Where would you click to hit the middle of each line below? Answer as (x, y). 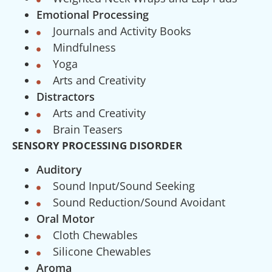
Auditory (59, 170)
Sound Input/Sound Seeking (124, 186)
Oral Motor (66, 219)
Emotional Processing (93, 14)
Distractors (66, 96)
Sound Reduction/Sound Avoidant (139, 202)
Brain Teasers (88, 129)
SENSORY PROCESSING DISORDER (97, 145)
